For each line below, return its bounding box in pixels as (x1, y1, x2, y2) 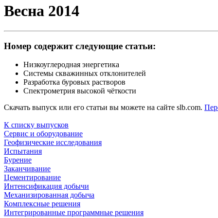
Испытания (4, 147, 42, 156)
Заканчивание (4, 164, 51, 173)
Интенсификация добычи (4, 182, 89, 191)
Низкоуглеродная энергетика (23, 60, 119, 69)
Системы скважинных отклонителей (23, 69, 146, 78)
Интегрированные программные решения (4, 208, 144, 217)
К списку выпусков (4, 121, 69, 129)
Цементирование (4, 173, 61, 182)
